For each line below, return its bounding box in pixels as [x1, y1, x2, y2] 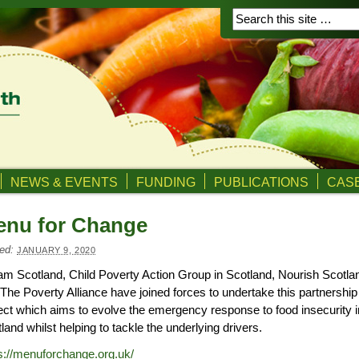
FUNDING [136, 175, 196, 189]
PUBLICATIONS [214, 175, 309, 189]
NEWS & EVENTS [10, 175, 118, 189]
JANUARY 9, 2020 [17, 245, 96, 255]
